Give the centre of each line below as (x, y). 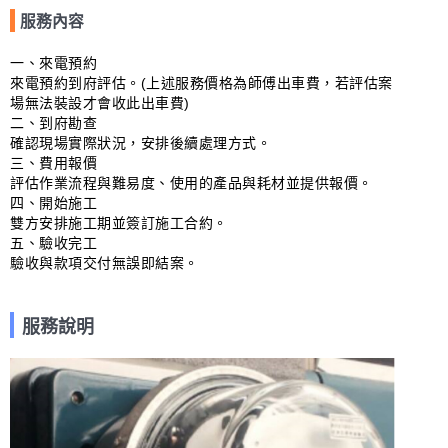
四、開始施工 (53, 203)
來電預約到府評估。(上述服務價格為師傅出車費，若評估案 (201, 83)
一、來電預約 (53, 63)
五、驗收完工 (53, 243)
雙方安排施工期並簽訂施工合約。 (119, 223)
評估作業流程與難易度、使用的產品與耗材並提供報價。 (191, 183)
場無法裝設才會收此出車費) (100, 103)
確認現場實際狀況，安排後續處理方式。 (140, 143)
